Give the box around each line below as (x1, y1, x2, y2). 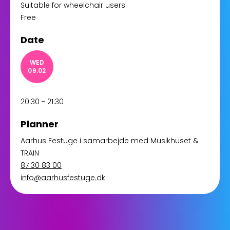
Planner (21, 118, 59, 130)
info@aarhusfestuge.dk (21, 172, 105, 183)
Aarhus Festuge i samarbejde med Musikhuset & (21, 136, 198, 146)
